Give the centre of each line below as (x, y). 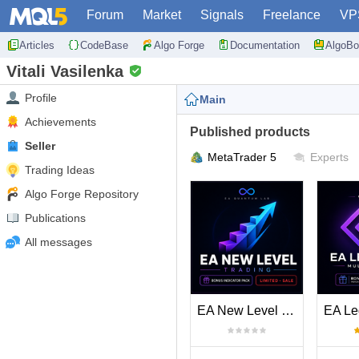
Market (162, 15)
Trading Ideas (60, 170)
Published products (250, 132)
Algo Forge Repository (82, 194)
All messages (58, 242)
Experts (329, 157)
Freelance (292, 15)
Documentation (265, 45)
